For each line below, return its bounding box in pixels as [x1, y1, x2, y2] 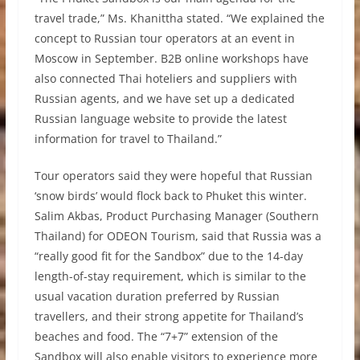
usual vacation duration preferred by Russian [34, 288, 280, 305]
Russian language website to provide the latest [34, 111, 287, 127]
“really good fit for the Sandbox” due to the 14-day [34, 248, 303, 264]
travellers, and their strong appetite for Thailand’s [34, 309, 304, 325]
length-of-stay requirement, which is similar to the [34, 268, 306, 284]
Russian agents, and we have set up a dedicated [34, 91, 295, 107]
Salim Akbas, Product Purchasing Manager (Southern [34, 208, 319, 224]
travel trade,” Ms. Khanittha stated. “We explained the [34, 10, 325, 27]
